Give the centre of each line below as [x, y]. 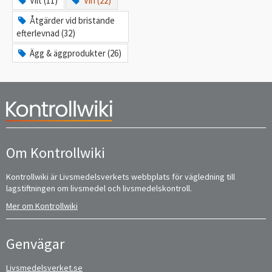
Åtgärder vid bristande [73, 20]
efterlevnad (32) [46, 33]
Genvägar [35, 244]
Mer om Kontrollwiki [42, 206]
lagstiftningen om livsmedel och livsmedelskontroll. [100, 188]
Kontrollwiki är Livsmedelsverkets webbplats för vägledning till [121, 176]
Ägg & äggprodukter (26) [76, 53]
